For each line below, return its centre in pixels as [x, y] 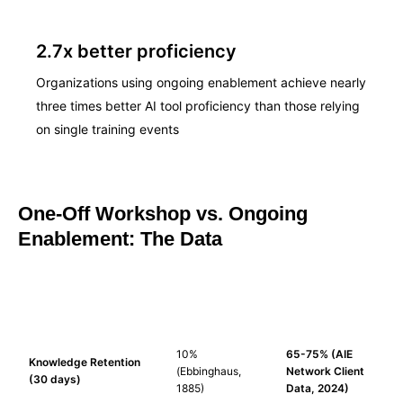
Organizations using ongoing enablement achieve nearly [201, 82]
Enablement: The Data [120, 239]
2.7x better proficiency [136, 51]
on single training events [107, 129]
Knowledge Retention [85, 362]
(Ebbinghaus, [209, 371]
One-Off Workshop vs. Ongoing [163, 214]
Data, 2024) [318, 388]
